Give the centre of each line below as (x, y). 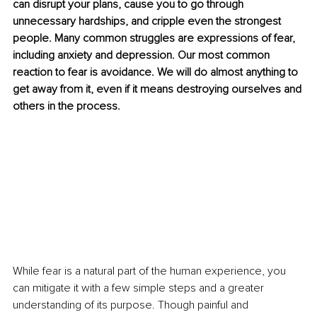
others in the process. (69, 106)
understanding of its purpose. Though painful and (132, 305)
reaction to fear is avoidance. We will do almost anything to (157, 73)
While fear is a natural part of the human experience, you (151, 271)
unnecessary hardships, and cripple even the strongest (148, 22)
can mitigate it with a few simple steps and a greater (140, 288)
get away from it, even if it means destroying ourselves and (158, 90)
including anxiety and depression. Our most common (143, 56)
